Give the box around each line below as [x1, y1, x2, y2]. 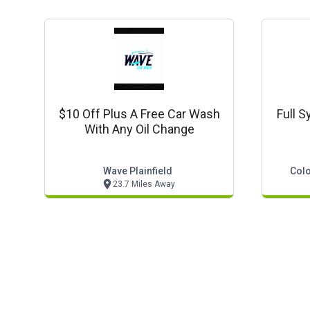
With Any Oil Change [84, 122, 194, 136]
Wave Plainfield [103, 165, 172, 176]
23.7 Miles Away [112, 179, 175, 189]
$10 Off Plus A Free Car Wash [58, 107, 220, 121]
